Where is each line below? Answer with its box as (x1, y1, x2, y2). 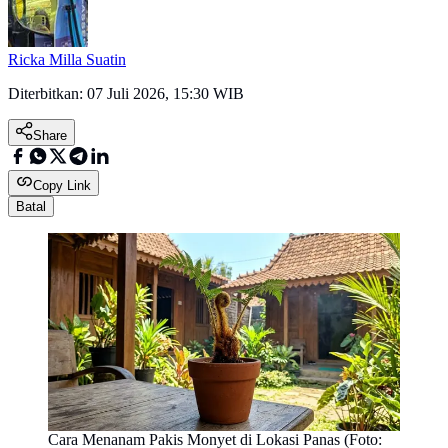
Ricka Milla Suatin (8, 51, 126, 69)
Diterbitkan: (8, 85, 87, 103)
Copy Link (33, 178, 91, 194)
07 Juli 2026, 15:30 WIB (87, 85, 244, 103)
